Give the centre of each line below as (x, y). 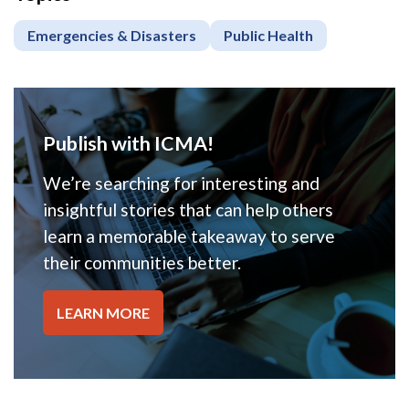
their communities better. (142, 263)
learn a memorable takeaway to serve (189, 236)
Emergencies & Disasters (112, 36)
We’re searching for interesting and (181, 184)
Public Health (268, 36)
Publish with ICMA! (128, 144)
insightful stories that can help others (188, 210)
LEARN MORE (103, 312)
